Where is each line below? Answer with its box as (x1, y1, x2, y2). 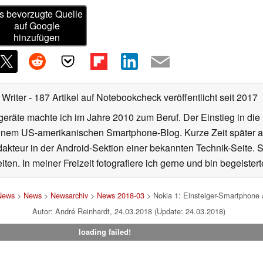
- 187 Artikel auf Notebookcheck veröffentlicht (29, 90, 217, 104)
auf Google (14, 19, 60, 33)
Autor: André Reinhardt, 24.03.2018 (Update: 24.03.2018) (32, 205, 225, 217)
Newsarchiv (50, 190, 88, 201)
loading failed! (78, 227, 131, 238)
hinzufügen (14, 31, 60, 45)
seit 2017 (217, 90, 258, 104)
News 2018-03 (97, 190, 144, 201)
